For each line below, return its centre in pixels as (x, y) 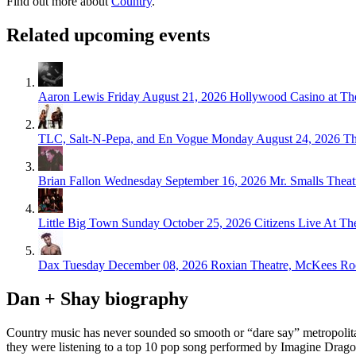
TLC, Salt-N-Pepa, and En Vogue (123, 139)
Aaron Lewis (71, 97)
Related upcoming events (108, 35)
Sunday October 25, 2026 (186, 223)
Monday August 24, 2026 (276, 139)
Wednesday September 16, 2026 (185, 181)
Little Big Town (78, 223)
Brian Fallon (70, 181)
